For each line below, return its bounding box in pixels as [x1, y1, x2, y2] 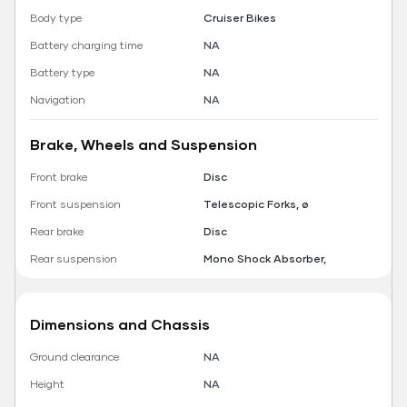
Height [30, 377, 65, 392]
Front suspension [30, 197, 121, 212]
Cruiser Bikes [203, 11, 276, 25]
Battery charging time [30, 38, 143, 53]
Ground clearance [30, 350, 119, 364]
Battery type [30, 65, 94, 80]
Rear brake [30, 224, 84, 239]
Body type [30, 11, 82, 25]
